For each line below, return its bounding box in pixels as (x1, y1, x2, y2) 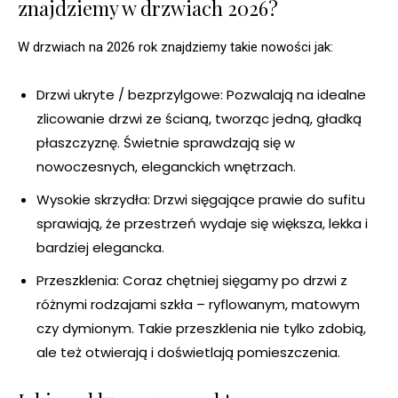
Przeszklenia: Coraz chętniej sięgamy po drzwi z (36, 271, 347, 291)
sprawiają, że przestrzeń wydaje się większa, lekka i (36, 214, 368, 234)
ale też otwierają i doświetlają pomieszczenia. (36, 343, 340, 362)
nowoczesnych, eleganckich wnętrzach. (36, 157, 296, 177)
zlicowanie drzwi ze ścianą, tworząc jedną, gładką (36, 109, 362, 129)
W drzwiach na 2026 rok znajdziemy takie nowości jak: (18, 39, 333, 56)
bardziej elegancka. (36, 238, 164, 258)
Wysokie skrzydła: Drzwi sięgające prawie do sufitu (36, 190, 365, 210)
